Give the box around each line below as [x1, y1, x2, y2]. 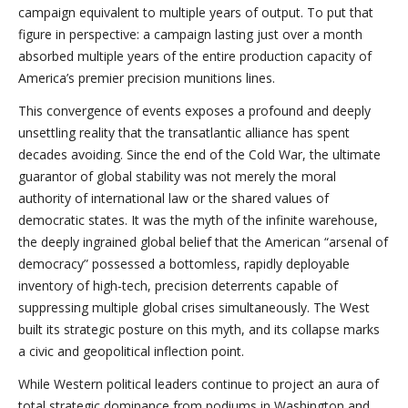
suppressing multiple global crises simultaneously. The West [18, 299, 370, 316]
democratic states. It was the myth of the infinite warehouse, [18, 211, 378, 229]
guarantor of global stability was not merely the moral [18, 168, 336, 185]
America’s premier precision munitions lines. [18, 69, 275, 87]
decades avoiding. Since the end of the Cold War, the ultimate [18, 146, 381, 163]
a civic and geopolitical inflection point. [18, 342, 244, 360]
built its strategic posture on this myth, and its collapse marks [18, 321, 380, 338]
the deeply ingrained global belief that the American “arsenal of [18, 233, 388, 250]
